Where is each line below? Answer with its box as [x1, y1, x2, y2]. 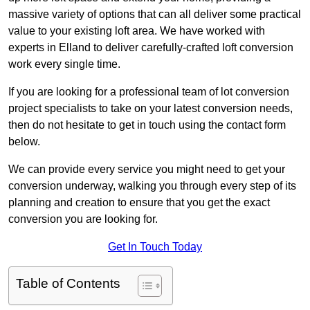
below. [8, 136, 40, 148]
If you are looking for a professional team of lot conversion [8, 86, 289, 98]
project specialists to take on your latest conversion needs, [8, 102, 293, 115]
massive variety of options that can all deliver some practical [8, 8, 301, 21]
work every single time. [8, 58, 120, 71]
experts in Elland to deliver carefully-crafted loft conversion [8, 42, 293, 54]
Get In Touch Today [108, 241, 202, 253]
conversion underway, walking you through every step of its [8, 180, 296, 192]
